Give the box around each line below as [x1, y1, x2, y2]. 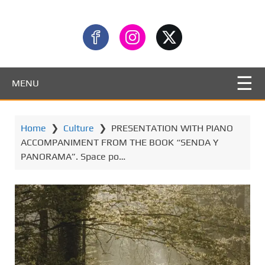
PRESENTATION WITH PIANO [111, 122, 233, 134]
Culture [63, 122, 94, 134]
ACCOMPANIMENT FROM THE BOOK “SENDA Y [21, 137, 218, 148]
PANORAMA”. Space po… [21, 151, 125, 162]
